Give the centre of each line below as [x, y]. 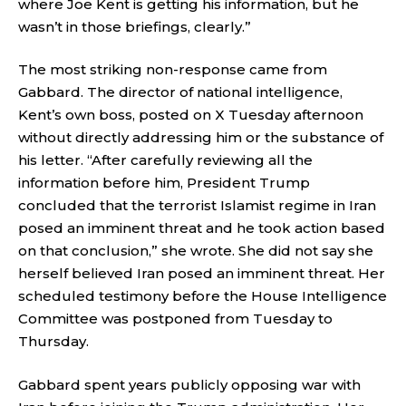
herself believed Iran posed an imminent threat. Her [202, 273]
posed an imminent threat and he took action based [202, 228]
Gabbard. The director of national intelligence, [180, 92]
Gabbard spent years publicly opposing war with [189, 384]
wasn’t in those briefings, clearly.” [135, 26]
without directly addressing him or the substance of [201, 137]
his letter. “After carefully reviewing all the [165, 160]
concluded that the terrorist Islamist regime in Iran [197, 205]
